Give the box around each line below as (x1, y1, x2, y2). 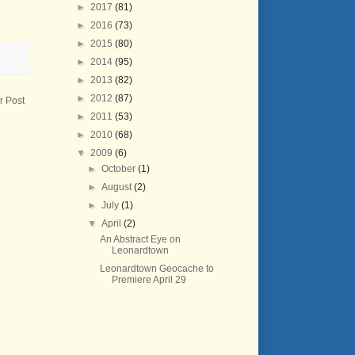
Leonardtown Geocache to (99, 263, 214, 274)
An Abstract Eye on (99, 234, 181, 245)
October (101, 163, 139, 174)
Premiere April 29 (111, 274, 186, 285)
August (101, 181, 135, 193)
